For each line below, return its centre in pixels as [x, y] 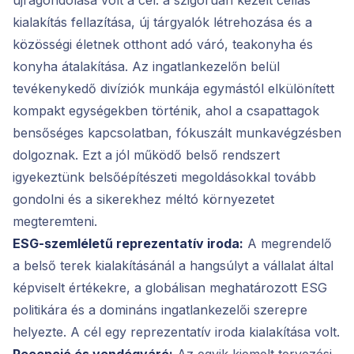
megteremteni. [55, 221]
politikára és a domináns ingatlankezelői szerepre [160, 309]
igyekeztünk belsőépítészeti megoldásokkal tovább [164, 177]
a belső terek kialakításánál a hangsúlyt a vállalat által [173, 265]
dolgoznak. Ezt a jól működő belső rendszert [146, 154]
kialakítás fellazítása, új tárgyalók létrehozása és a [162, 22]
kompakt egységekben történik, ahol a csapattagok [166, 110]
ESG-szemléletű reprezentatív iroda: [128, 243]
